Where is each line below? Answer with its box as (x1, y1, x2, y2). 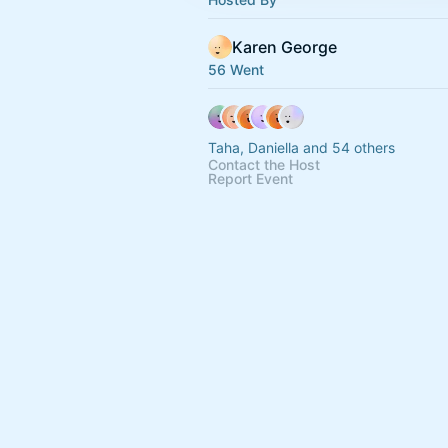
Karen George (232, 37, 337, 57)
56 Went (208, 61, 264, 78)
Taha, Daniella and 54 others (208, 139, 395, 156)
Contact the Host (208, 156, 320, 173)
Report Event (208, 170, 293, 187)
